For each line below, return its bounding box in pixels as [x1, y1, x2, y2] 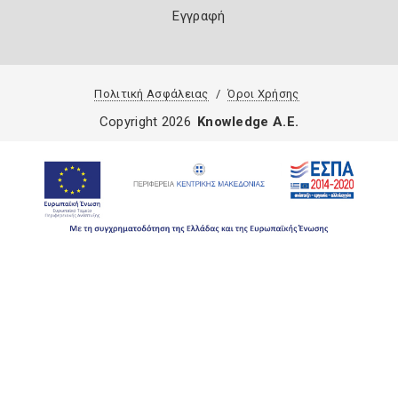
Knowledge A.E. [197, 113, 299, 130]
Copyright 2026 [99, 113, 191, 130]
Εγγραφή [172, 7, 226, 24]
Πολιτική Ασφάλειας [94, 86, 209, 100]
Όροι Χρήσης [227, 86, 299, 100]
